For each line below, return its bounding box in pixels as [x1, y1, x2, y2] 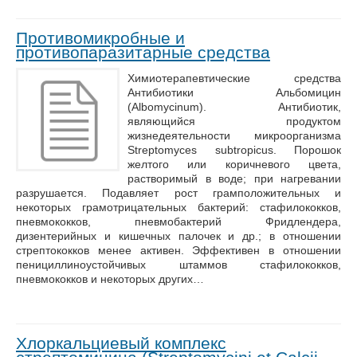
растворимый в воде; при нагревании [127, 172, 341, 185]
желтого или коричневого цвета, [127, 158, 341, 171]
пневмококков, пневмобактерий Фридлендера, [16, 215, 341, 228]
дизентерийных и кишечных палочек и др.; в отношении [16, 229, 341, 242]
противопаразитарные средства [16, 43, 270, 61]
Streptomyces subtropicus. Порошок [127, 143, 341, 156]
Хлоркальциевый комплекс [16, 334, 226, 352]
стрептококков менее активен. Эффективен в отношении [16, 244, 341, 257]
